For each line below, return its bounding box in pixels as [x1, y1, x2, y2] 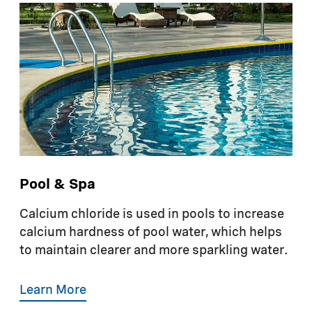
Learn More [19, 284, 86, 297]
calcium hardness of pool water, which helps [19, 226, 282, 240]
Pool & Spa [19, 178, 95, 193]
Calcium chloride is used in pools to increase [19, 208, 284, 221]
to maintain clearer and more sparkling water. [19, 244, 288, 258]
